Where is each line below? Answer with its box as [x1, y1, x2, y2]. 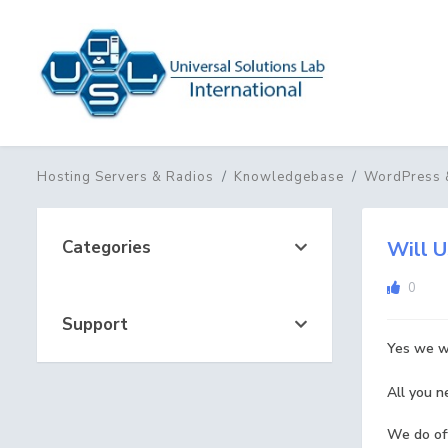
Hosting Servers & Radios [37, 168, 214, 186]
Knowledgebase [234, 168, 344, 186]
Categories [52, 236, 151, 259]
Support [52, 313, 128, 336]
